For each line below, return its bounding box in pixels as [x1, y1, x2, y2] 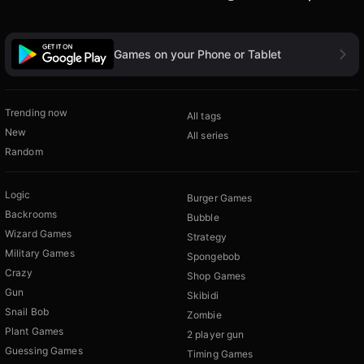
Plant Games [5, 324, 64, 337]
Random [5, 145, 43, 158]
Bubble [187, 210, 219, 223]
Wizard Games [5, 227, 72, 240]
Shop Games [187, 269, 246, 282]
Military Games [5, 246, 75, 259]
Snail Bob [5, 305, 50, 318]
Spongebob [187, 249, 240, 262]
